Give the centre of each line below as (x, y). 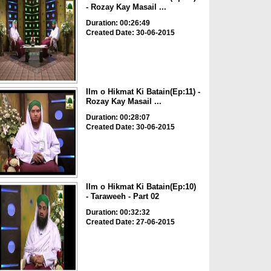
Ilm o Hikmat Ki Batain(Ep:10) (141, 186)
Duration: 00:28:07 (118, 118)
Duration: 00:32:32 (118, 212)
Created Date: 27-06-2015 (130, 222)
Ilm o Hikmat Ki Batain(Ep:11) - (143, 92)
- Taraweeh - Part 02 (122, 196)
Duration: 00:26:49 (118, 23)
